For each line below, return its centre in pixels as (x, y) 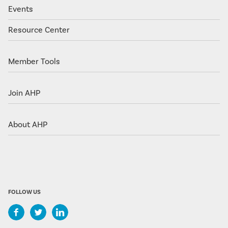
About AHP (28, 124)
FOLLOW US (24, 192)
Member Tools (34, 61)
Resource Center (39, 30)
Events (21, 9)
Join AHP (24, 93)
